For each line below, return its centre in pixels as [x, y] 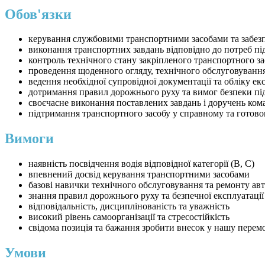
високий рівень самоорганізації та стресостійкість [129, 217]
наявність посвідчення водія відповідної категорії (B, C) [141, 164]
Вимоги [29, 139]
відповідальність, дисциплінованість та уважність [129, 206]
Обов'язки [38, 14]
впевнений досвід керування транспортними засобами [139, 174]
